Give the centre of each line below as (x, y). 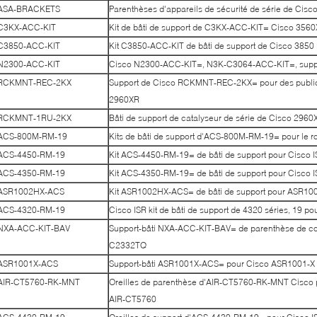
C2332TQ (128, 245)
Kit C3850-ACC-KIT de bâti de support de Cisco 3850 (212, 46)
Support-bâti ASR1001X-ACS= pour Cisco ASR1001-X (212, 264)
